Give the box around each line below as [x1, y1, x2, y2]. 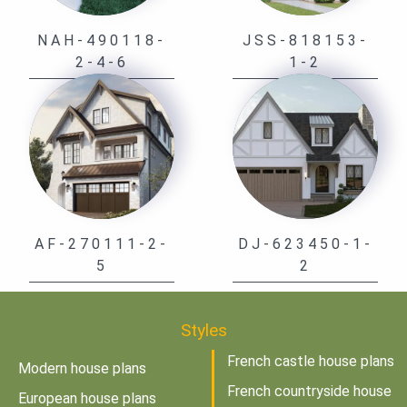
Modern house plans [18, 360, 146, 378]
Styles [180, 320, 227, 342]
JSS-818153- [242, 32, 369, 50]
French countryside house [227, 382, 392, 401]
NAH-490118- [37, 32, 166, 50]
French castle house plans [227, 352, 394, 371]
